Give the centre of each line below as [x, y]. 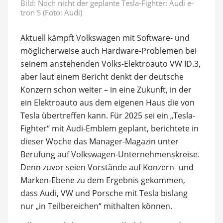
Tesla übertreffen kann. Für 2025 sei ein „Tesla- [108, 115]
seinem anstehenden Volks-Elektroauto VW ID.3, [110, 63]
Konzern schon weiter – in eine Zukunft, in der [106, 89]
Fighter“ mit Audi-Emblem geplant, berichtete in [109, 128]
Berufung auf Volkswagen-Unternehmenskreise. [110, 154]
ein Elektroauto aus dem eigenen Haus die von [107, 102]
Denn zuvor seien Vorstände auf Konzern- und [107, 167]
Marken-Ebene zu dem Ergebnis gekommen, [103, 180]
